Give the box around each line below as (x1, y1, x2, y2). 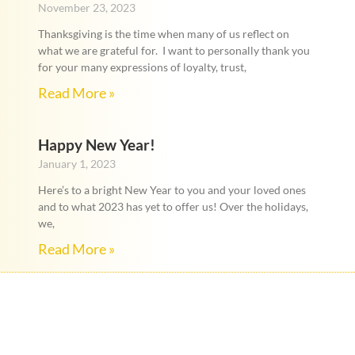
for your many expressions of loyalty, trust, (37, 60, 246, 74)
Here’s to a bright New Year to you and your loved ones (37, 183, 306, 197)
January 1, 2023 (37, 157, 116, 171)
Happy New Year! (37, 136, 155, 155)
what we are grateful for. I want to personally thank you (37, 44, 310, 58)
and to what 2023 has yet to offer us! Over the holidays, (37, 200, 308, 214)
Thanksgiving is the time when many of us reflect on (37, 27, 289, 41)
